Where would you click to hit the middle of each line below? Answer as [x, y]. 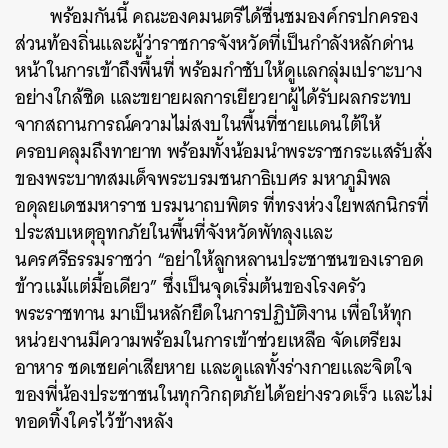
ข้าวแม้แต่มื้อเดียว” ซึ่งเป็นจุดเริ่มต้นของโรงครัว [191, 286]
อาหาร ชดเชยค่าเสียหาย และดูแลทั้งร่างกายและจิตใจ [214, 367]
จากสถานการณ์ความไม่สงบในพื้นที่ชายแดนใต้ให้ [198, 124]
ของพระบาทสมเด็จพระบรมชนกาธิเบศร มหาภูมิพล [203, 178]
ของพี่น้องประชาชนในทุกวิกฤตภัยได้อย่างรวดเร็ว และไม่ [224, 394]
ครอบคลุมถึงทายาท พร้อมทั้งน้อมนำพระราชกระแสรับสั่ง [224, 151]
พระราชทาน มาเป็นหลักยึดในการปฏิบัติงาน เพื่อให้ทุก [213, 313]
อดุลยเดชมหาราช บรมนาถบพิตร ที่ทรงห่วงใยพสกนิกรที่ [222, 205]
